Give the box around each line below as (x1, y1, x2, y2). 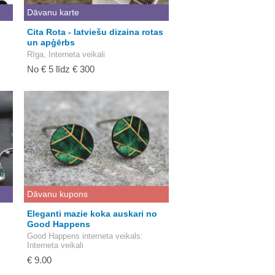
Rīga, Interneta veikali (27, 50, 105, 59)
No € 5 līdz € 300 (27, 64, 95, 74)
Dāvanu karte (27, 7, 79, 17)
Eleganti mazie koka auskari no (27, 209, 157, 219)
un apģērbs (27, 37, 75, 47)
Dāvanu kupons (27, 189, 88, 199)
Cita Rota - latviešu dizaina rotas (27, 27, 163, 37)
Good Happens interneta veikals (27, 231, 141, 241)
